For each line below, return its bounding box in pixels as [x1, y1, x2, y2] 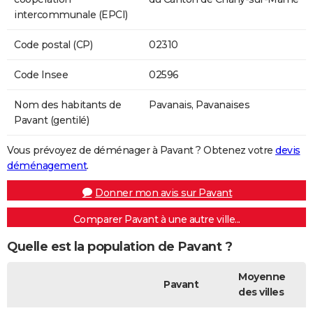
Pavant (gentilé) [14, 113, 89, 126]
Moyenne [238, 270, 286, 283]
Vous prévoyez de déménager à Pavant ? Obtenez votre [7, 143, 275, 156]
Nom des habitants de [14, 98, 121, 111]
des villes [238, 285, 284, 298]
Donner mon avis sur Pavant [95, 186, 233, 199]
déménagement [7, 159, 87, 172]
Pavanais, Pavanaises [149, 98, 249, 111]
